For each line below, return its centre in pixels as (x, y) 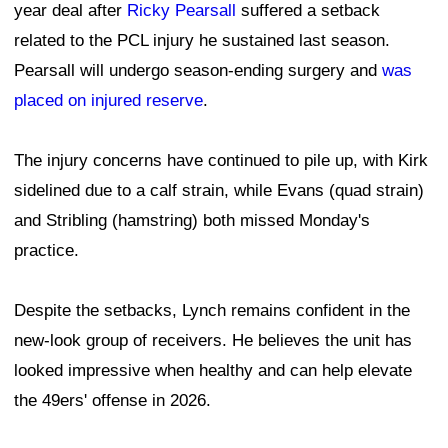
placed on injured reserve (108, 101)
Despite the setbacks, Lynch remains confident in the (212, 311)
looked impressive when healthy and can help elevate (213, 371)
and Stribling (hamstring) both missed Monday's (192, 221)
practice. (46, 251)
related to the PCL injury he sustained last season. (202, 41)
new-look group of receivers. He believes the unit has (213, 341)
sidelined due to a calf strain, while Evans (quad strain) (219, 191)
